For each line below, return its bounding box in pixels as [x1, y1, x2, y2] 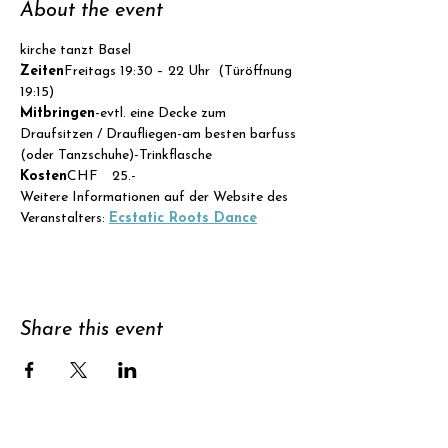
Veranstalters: [20, 211, 109, 226]
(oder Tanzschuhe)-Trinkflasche [20, 148, 212, 163]
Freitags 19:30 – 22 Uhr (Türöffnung [64, 64, 296, 79]
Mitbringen [20, 106, 95, 121]
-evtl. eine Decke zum [95, 106, 230, 121]
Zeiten [20, 64, 64, 79]
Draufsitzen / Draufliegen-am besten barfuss [20, 127, 300, 142]
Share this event [20, 320, 163, 340]
